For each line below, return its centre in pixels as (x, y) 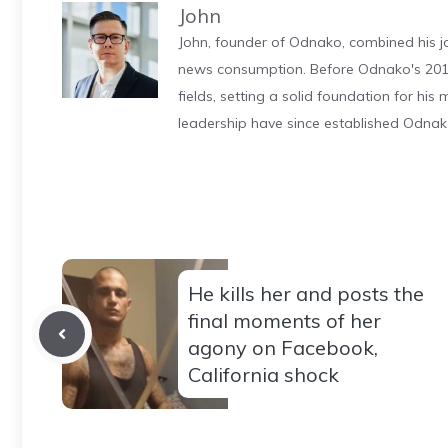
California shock (263, 375)
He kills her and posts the (306, 294)
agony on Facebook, (283, 348)
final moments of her (284, 321)
